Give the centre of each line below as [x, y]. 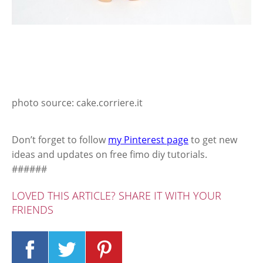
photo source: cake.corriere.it [77, 102]
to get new [213, 139]
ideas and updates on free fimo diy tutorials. [109, 154]
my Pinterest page [148, 139]
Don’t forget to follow [60, 139]
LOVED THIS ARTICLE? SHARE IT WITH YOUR [117, 195]
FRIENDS [33, 209]
